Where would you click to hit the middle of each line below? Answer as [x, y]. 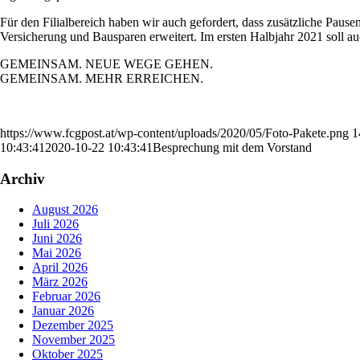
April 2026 [60, 268]
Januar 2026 [63, 311]
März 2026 [60, 282]
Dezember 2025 [73, 325]
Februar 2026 [66, 297]
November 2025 [74, 340]
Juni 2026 [57, 239]
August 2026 [65, 210]
